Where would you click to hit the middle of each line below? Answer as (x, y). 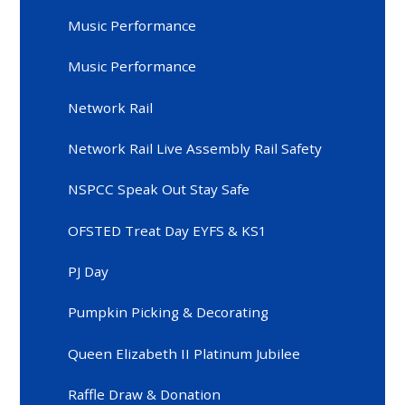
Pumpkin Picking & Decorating (169, 312)
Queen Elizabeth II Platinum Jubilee (184, 353)
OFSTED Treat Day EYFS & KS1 (168, 230)
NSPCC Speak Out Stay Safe (159, 189)
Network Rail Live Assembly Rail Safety (195, 148)
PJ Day (89, 271)
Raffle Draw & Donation (145, 394)
